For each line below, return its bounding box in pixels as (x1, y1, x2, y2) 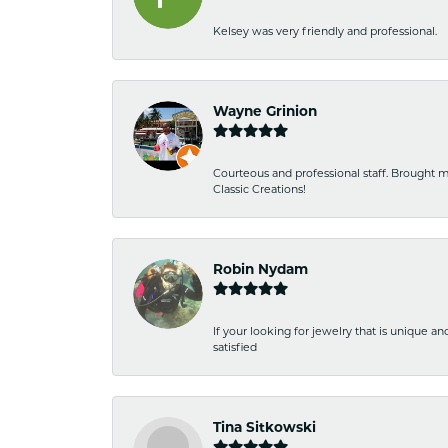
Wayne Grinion (213, 103, 317, 119)
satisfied (213, 340, 257, 354)
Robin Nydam (213, 261, 308, 277)
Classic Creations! (213, 182, 306, 196)
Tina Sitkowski (213, 419, 316, 435)
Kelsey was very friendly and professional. (213, 24, 437, 38)
